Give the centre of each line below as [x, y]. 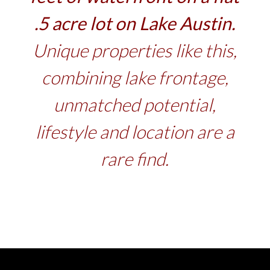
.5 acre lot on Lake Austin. [135, 23]
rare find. [135, 159]
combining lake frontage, [135, 77]
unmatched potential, [135, 105]
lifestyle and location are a [135, 132]
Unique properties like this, [135, 50]
